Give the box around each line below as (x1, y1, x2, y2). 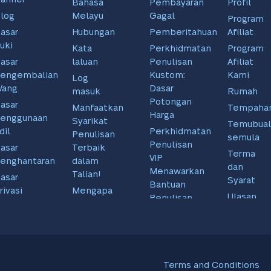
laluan (71, 57, 98, 67)
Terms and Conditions (163, 260, 260, 270)
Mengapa (71, 186, 113, 195)
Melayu (71, 11, 103, 21)
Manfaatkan (71, 103, 123, 113)
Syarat (227, 175, 255, 185)
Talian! (71, 169, 101, 179)
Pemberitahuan (149, 27, 218, 37)
